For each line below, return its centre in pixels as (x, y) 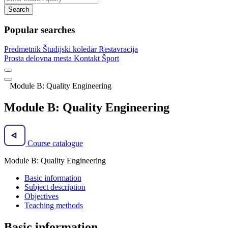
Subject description (55, 187)
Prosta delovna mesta (39, 59)
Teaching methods (54, 206)
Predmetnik (23, 49)
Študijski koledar (71, 49)
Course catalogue (54, 144)
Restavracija (118, 49)
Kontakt (88, 59)
